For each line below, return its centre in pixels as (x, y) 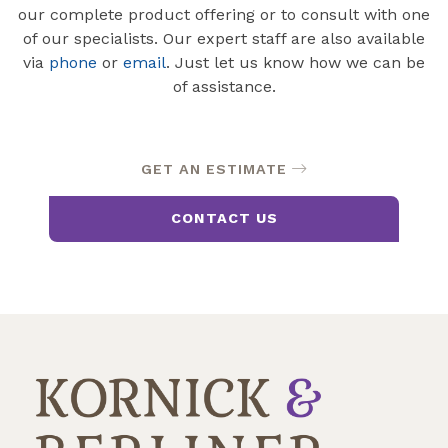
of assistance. (224, 87)
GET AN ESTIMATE (214, 168)
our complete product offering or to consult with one (224, 15)
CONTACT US (224, 218)
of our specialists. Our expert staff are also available (224, 39)
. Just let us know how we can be (295, 63)
